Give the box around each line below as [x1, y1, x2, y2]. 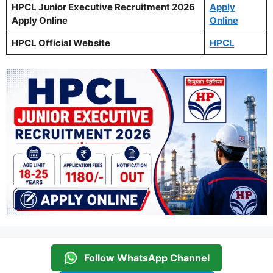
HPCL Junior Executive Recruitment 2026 [11, 1, 195, 13]
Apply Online [11, 15, 68, 26]
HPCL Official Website [11, 37, 110, 49]
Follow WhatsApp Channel [84, 252, 210, 264]
